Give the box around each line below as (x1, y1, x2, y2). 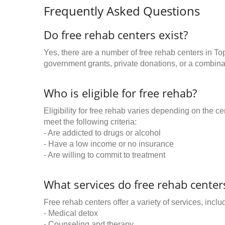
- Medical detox (44, 209, 98, 217)
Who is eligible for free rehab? (44, 85, 197, 100)
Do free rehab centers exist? (44, 27, 188, 42)
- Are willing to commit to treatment (44, 151, 165, 159)
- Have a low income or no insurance (44, 140, 174, 148)
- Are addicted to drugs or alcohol (44, 129, 161, 137)
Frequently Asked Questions (44, 3, 200, 19)
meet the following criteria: (44, 118, 137, 126)
